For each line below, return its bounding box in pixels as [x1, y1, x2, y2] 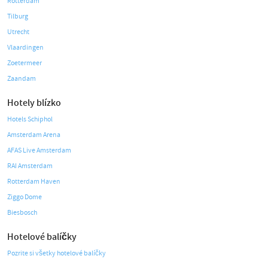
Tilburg [7, 11, 28, 22]
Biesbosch [7, 208, 37, 218]
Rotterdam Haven [7, 176, 60, 187]
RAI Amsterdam [7, 161, 53, 171]
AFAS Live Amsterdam [7, 145, 71, 156]
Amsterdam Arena [7, 130, 60, 140]
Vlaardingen [7, 42, 44, 53]
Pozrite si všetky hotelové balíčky [7, 248, 106, 258]
